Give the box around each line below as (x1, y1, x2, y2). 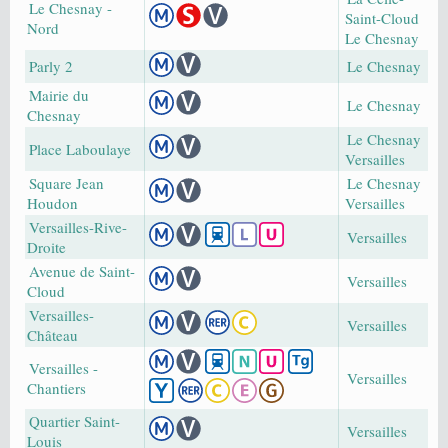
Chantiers (27, 378, 86, 399)
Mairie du (29, 85, 89, 106)
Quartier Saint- (29, 411, 120, 432)
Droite (27, 237, 66, 258)
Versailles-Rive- (29, 217, 127, 238)
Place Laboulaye (29, 139, 131, 160)
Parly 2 (29, 56, 73, 77)
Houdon (27, 193, 78, 214)
